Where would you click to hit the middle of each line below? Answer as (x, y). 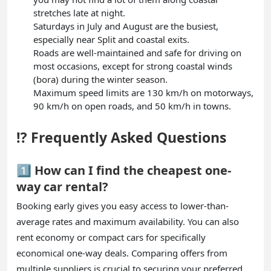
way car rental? (62, 186)
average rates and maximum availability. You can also (128, 221)
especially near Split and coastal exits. (111, 39)
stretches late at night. (79, 12)
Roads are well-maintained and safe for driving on (137, 52)
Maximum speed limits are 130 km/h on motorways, (143, 92)
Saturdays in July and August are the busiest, (126, 26)
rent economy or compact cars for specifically (111, 237)
